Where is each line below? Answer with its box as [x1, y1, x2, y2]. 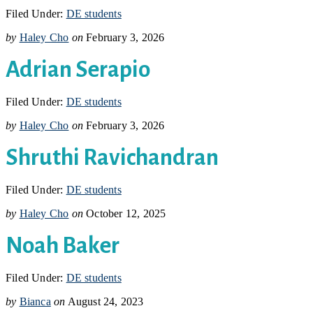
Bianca [19, 295, 51, 307]
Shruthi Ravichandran [6, 145, 219, 170]
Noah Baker [6, 233, 119, 258]
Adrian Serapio [6, 57, 150, 82]
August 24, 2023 [67, 295, 144, 307]
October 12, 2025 [86, 207, 166, 219]
